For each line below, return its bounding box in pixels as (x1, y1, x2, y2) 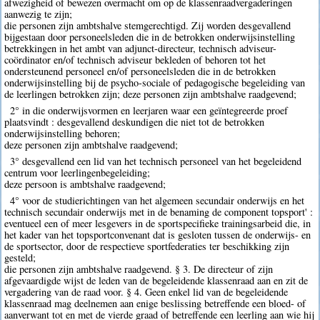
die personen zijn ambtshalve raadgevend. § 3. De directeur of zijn (4, 262, 274, 276)
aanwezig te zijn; (4, 6, 73, 21)
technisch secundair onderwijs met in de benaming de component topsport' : (4, 205, 314, 219)
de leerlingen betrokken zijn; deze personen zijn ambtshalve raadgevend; (4, 86, 297, 101)
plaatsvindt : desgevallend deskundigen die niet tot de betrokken (4, 115, 265, 129)
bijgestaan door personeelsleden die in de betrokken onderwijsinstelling (4, 29, 296, 44)
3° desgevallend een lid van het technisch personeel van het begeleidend (9, 154, 301, 169)
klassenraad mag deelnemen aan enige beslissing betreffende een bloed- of (4, 296, 306, 311)
